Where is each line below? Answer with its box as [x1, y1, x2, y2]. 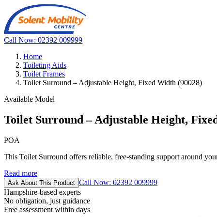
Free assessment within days [4, 205, 90, 214]
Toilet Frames [23, 70, 65, 78]
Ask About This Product [8, 179, 75, 186]
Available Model [4, 95, 55, 103]
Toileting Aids [23, 61, 66, 69]
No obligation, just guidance [4, 196, 90, 205]
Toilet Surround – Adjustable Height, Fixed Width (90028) [23, 78, 202, 87]
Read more [4, 169, 37, 177]
